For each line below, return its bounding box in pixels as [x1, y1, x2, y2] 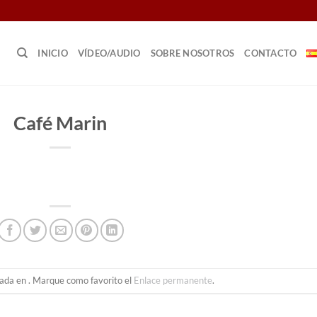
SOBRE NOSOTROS [150, 47, 235, 59]
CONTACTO [244, 47, 297, 59]
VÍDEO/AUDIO [77, 47, 141, 59]
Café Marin [13, 110, 108, 134]
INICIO [38, 47, 68, 59]
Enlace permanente [133, 275, 212, 287]
